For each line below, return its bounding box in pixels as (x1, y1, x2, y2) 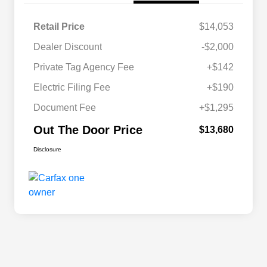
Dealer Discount (33, 42, 102, 52)
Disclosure (33, 146, 61, 153)
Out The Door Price (33, 123, 142, 137)
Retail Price (33, 21, 85, 32)
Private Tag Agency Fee (33, 62, 134, 73)
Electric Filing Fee (33, 82, 110, 93)
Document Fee (33, 103, 96, 113)
